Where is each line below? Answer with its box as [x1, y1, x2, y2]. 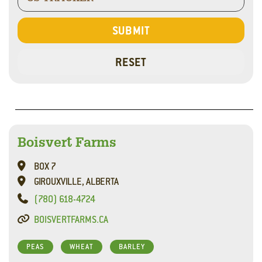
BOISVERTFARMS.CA [33, 213, 108, 226]
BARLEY [119, 242, 145, 251]
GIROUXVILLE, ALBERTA [33, 175, 119, 188]
